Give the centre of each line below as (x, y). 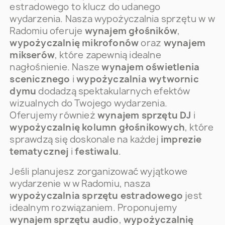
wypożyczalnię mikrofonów (74, 43)
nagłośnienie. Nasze (56, 67)
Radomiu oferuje (47, 31)
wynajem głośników (131, 31)
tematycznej (39, 151)
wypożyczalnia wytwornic (138, 79)
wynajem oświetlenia (151, 67)
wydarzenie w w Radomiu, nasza (80, 184)
